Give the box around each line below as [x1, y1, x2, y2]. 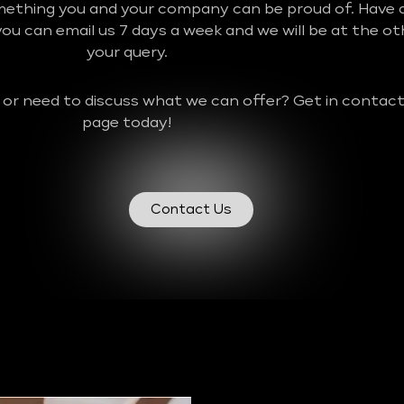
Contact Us [151, 203, 232, 217]
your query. [86, 46, 168, 61]
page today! [82, 116, 171, 132]
